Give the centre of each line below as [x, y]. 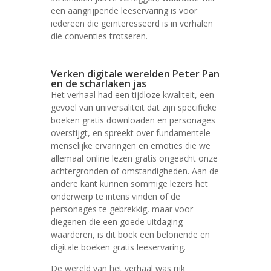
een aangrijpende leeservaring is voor [124, 11]
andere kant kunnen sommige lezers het [129, 184]
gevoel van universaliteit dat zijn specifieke [134, 107]
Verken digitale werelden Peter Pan [135, 74]
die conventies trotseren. [99, 36]
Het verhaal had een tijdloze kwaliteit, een [132, 95]
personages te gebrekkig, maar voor [122, 209]
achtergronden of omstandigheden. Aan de [135, 171]
